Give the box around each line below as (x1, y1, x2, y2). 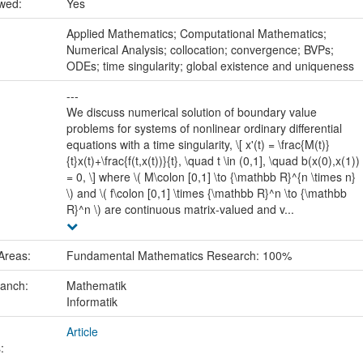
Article (66, 323, 98, 340)
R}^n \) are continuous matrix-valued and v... (66, 201, 294, 218)
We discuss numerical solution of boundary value (66, 104, 317, 121)
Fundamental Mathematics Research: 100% (66, 247, 292, 264)
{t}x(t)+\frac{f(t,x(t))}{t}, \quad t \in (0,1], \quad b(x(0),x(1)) (66, 152, 360, 169)
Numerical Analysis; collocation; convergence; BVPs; (66, 41, 334, 58)
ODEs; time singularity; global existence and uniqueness (66, 58, 354, 75)
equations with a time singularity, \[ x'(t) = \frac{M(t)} (66, 136, 330, 153)
